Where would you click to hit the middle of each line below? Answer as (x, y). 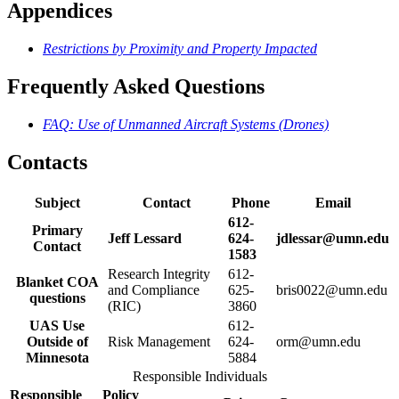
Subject (57, 202)
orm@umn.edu (318, 341)
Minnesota (57, 357)
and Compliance (154, 289)
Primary (57, 230)
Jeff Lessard (145, 238)
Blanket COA (57, 281)
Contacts (47, 162)
